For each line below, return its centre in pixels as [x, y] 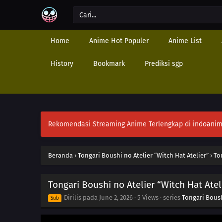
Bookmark [109, 64]
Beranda [60, 155]
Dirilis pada [81, 197]
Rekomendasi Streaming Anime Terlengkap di [120, 124]
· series [170, 197]
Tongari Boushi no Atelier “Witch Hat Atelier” [143, 155]
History [62, 64]
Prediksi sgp [164, 64]
